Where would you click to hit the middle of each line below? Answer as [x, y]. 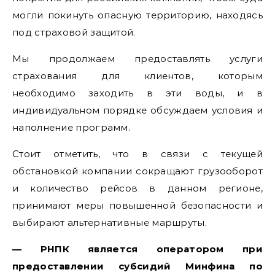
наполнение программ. [72, 127]
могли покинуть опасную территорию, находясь [137, 15]
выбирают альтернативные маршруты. [110, 222]
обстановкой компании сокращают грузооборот [137, 171]
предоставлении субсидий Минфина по [137, 266]
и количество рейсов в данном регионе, [137, 188]
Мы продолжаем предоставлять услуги [137, 58]
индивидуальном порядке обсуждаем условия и [137, 110]
